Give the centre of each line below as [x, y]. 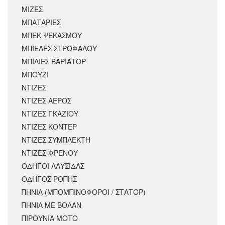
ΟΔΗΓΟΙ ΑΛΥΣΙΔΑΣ [53, 165]
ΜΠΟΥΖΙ [35, 74]
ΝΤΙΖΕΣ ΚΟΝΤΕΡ [49, 126]
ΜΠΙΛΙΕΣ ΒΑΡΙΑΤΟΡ [54, 61]
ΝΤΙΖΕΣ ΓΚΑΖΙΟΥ [50, 113]
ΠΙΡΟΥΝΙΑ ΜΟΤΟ [50, 218]
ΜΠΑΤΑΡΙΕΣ [41, 22]
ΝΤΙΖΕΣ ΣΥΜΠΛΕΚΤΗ [56, 139]
